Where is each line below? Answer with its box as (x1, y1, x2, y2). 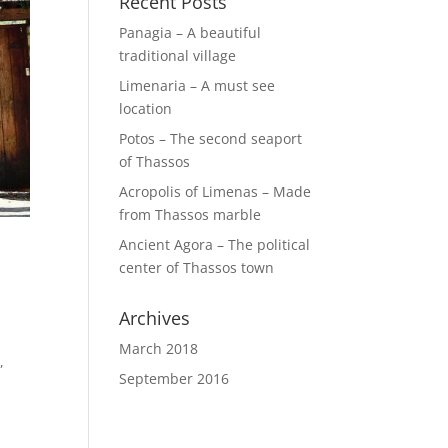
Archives (119, 306, 191, 330)
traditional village (119, 46, 237, 65)
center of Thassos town (119, 258, 275, 277)
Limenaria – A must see (119, 76, 276, 95)
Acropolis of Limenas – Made (119, 182, 312, 201)
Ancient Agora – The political (119, 235, 311, 254)
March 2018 (119, 339, 199, 358)
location (119, 99, 173, 118)
